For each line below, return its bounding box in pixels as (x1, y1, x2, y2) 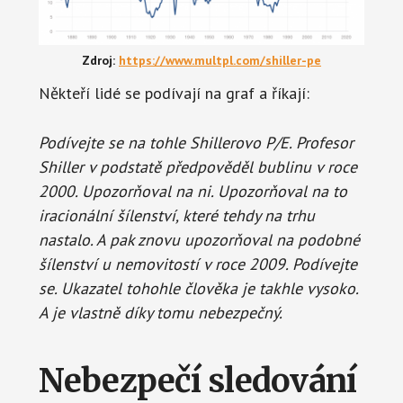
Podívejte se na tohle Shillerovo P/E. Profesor (38, 132, 354, 154)
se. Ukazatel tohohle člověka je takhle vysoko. (38, 278, 358, 300)
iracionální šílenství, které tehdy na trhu (38, 205, 315, 227)
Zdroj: (82, 52, 119, 69)
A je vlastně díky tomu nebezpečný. (38, 302, 282, 324)
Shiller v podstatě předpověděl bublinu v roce (38, 157, 357, 178)
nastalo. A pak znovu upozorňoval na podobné (38, 229, 360, 251)
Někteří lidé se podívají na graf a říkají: (38, 83, 309, 104)
